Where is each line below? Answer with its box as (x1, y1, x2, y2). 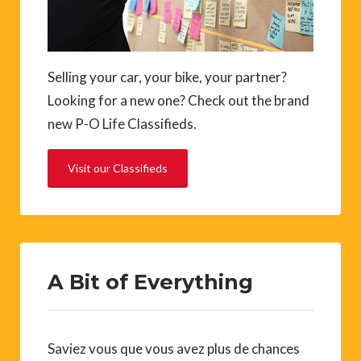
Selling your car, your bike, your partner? (48, 68, 287, 85)
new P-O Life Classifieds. (48, 114, 197, 132)
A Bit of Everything (48, 268, 253, 294)
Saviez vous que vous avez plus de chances (48, 339, 300, 357)
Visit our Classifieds (68, 160, 168, 175)
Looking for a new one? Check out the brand (48, 91, 309, 109)
